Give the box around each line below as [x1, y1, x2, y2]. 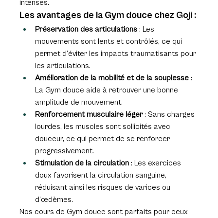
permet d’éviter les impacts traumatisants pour [35, 49, 199, 58]
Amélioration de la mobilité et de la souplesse [35, 73, 189, 83]
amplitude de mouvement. [35, 98, 123, 107]
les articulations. [35, 61, 91, 71]
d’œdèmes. [35, 195, 73, 204]
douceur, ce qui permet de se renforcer [35, 134, 172, 144]
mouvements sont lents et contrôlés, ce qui [35, 37, 184, 46]
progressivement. [35, 146, 94, 156]
